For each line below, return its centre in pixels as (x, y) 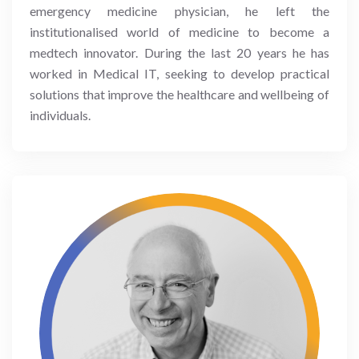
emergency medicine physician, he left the (179, 10)
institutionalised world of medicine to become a (179, 31)
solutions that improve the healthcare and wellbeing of (179, 94)
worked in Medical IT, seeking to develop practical (179, 73)
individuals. (60, 115)
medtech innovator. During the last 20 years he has (179, 52)
